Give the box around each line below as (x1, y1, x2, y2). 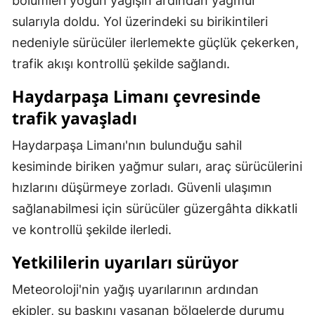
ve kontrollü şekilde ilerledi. (12, 222, 172, 238)
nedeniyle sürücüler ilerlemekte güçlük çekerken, (12, 35, 299, 51)
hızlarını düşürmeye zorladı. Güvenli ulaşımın (12, 180, 272, 195)
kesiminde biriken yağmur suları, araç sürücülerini (12, 159, 302, 174)
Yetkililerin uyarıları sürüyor (12, 251, 238, 274)
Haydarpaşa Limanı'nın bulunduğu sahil (12, 138, 242, 153)
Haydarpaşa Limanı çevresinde (12, 85, 261, 108)
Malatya (146, 15, 184, 28)
